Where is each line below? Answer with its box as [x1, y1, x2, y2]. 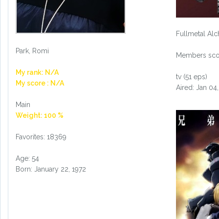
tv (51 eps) [175, 73, 207, 81]
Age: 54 [16, 154, 39, 162]
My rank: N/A [16, 68, 59, 76]
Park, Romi [16, 47, 49, 55]
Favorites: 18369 [16, 133, 66, 141]
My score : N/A [16, 79, 64, 87]
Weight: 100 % [16, 111, 64, 119]
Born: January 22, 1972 [16, 165, 86, 173]
